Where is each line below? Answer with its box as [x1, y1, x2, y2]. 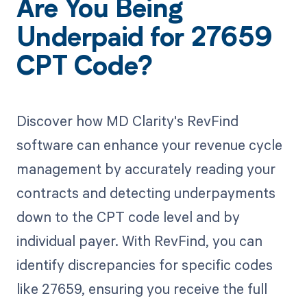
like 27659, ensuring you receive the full [16, 278, 267, 298]
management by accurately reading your [16, 158, 275, 178]
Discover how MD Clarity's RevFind [16, 110, 238, 130]
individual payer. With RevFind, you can [16, 230, 262, 250]
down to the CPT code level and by [16, 206, 240, 226]
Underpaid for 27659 [16, 26, 273, 53]
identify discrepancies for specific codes [16, 254, 273, 274]
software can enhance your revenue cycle [16, 134, 282, 154]
